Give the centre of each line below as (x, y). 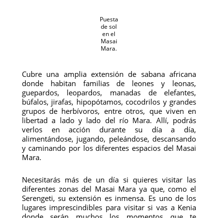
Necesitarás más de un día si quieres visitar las (109, 180)
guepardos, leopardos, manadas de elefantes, (109, 92)
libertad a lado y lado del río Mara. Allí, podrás (109, 120)
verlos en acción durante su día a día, (109, 129)
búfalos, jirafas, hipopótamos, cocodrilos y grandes (109, 102)
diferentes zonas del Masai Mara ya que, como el (109, 189)
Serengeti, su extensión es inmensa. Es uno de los (109, 198)
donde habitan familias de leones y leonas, (109, 83)
